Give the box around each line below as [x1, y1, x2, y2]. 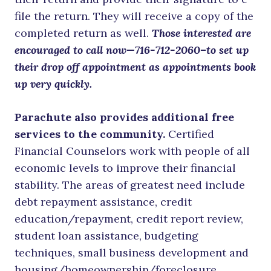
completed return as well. [15, 26, 152, 41]
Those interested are [152, 26, 251, 41]
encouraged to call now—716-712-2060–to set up [15, 43, 249, 57]
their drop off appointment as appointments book [15, 60, 256, 74]
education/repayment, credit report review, [15, 212, 243, 226]
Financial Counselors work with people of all [15, 144, 250, 158]
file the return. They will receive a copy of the [15, 9, 253, 24]
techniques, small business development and [15, 246, 249, 260]
